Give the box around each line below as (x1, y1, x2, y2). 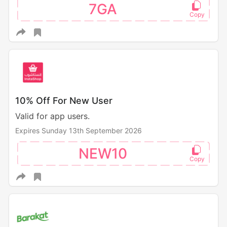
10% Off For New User (15, 95, 112, 106)
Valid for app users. (15, 111, 90, 122)
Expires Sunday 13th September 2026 (15, 126, 142, 135)
